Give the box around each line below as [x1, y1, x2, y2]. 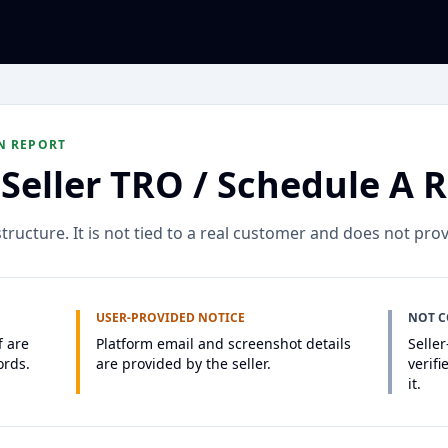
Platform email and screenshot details [96, 334, 352, 353]
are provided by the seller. [96, 354, 272, 373]
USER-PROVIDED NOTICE [96, 309, 246, 326]
